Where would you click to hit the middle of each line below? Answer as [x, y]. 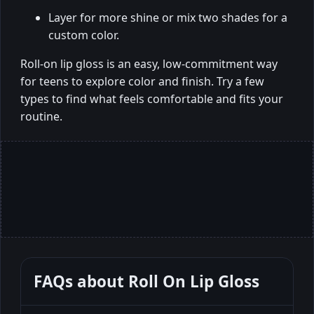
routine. [41, 117]
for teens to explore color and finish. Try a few [142, 82]
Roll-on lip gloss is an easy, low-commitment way [149, 64]
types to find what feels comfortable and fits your [152, 99]
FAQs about [81, 282]
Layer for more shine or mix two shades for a [168, 18]
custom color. [84, 35]
